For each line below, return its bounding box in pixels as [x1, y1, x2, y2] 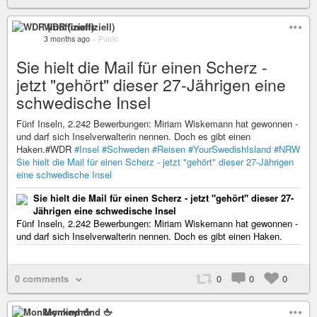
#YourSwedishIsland [188, 142, 271, 156]
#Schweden [102, 142, 149, 156]
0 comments [15, 272, 69, 285]
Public [98, 33, 118, 44]
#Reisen [152, 142, 185, 156]
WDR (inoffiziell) [44, 20, 115, 33]
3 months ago [44, 33, 90, 44]
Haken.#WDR [16, 142, 74, 156]
